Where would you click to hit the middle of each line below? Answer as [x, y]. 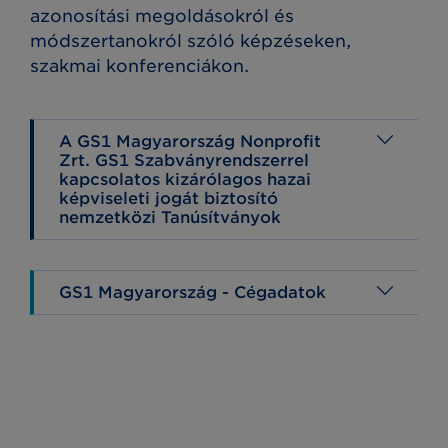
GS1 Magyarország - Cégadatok [192, 292]
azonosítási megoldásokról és [162, 15]
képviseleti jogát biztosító [168, 198]
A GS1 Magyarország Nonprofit [190, 141]
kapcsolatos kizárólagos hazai [185, 179]
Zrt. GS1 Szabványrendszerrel [184, 160]
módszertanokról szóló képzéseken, [190, 40]
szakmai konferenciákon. [139, 65]
